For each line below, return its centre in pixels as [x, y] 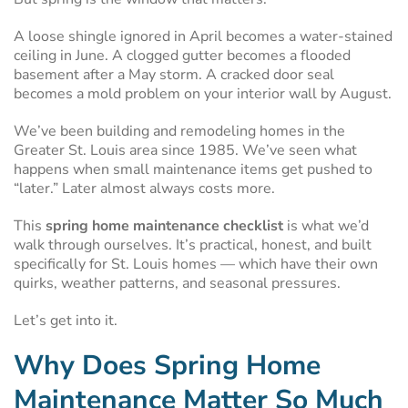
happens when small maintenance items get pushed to [193, 169]
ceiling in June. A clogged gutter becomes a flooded [182, 56]
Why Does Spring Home [167, 366]
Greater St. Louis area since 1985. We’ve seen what [185, 150]
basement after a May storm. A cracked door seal [174, 75]
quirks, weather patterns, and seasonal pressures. [177, 283]
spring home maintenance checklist [164, 226]
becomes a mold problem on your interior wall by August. [203, 94]
